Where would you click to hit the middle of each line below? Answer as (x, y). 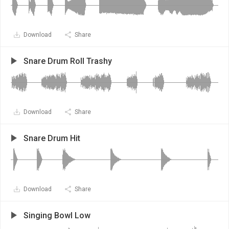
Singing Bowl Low (57, 215)
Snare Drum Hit (52, 138)
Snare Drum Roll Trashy (68, 61)
